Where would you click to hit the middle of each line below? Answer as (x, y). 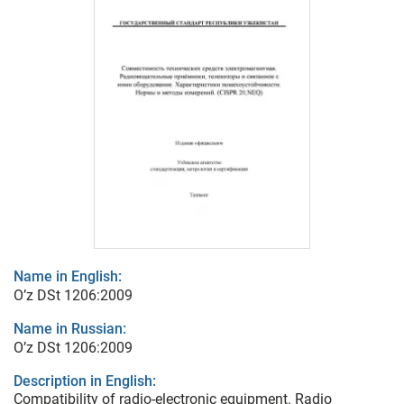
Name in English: (68, 277)
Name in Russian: (70, 329)
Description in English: (85, 381)
